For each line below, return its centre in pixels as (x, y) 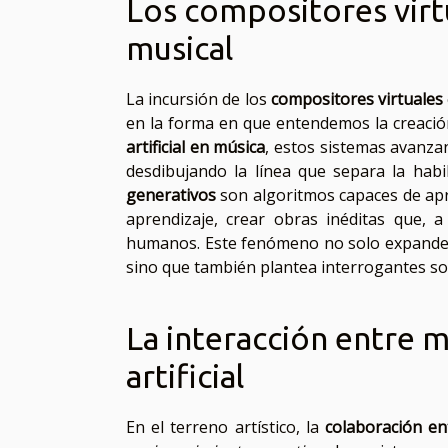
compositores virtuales (357, 99)
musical (179, 48)
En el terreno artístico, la (225, 427)
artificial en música (196, 147)
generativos (171, 195)
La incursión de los (198, 99)
